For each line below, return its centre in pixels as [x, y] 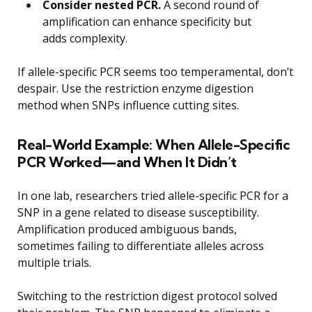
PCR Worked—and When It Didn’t [127, 162]
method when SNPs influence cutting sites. [128, 105]
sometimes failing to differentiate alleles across [141, 245]
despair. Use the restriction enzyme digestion [135, 88]
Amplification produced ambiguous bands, [127, 229]
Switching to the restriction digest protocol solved [147, 296]
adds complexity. [85, 38]
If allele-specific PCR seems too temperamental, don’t [155, 71]
